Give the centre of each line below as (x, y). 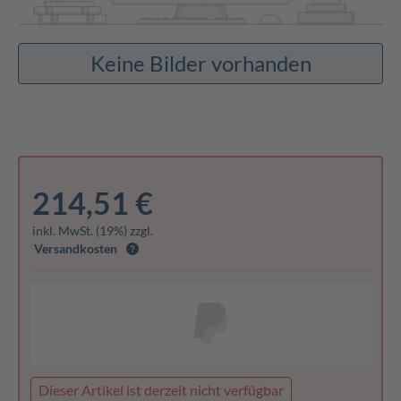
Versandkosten (75, 249)
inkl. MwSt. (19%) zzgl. (92, 231)
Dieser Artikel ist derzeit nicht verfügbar (161, 390)
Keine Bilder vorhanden (200, 63)
